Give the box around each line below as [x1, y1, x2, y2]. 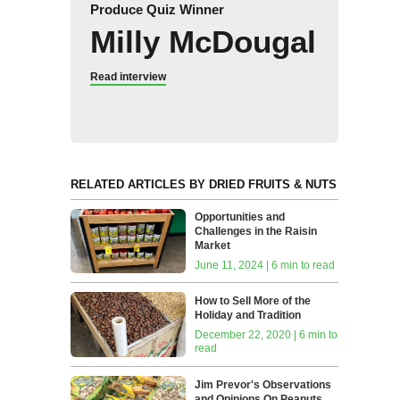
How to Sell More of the [195, 295, 312, 308]
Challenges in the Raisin [195, 225, 318, 238]
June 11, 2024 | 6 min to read [195, 259, 336, 272]
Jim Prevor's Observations [195, 378, 332, 391]
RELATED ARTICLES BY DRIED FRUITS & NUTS [70, 177, 337, 191]
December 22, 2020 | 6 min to [195, 329, 338, 342]
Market [195, 239, 231, 253]
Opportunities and [195, 211, 286, 224]
